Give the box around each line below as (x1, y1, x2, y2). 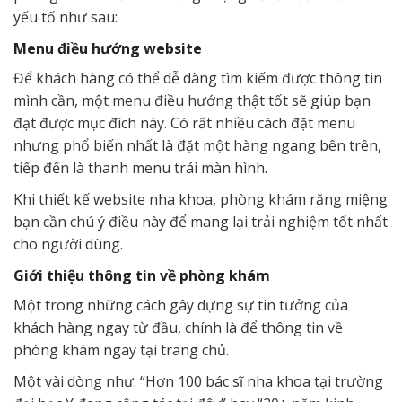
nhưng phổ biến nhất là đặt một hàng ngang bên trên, (13, 135, 381, 156)
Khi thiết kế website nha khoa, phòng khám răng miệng (13, 189, 388, 210)
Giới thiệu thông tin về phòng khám (13, 266, 270, 286)
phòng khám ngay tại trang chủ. (13, 340, 229, 361)
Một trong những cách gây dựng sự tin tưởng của (13, 295, 348, 316)
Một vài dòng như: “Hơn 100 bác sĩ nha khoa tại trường (13, 371, 383, 392)
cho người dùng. (13, 234, 123, 255)
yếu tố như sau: (13, 7, 118, 28)
